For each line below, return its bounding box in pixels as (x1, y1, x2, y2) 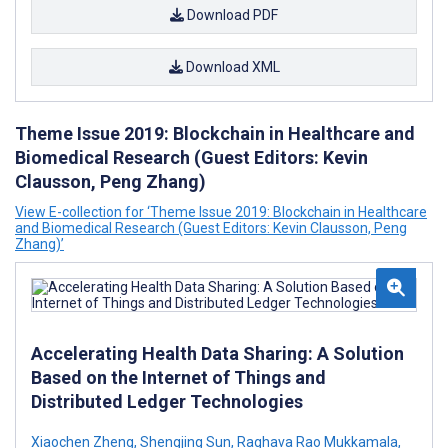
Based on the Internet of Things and (31, 367, 326, 388)
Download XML (182, 59, 280, 75)
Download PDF (184, 7, 278, 23)
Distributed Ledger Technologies (31, 391, 303, 412)
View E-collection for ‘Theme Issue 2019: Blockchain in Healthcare (15, 204, 427, 220)
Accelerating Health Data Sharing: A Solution (31, 343, 404, 364)
